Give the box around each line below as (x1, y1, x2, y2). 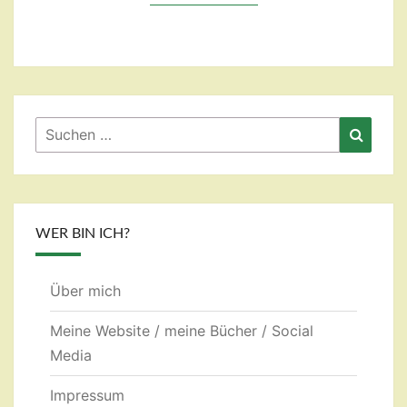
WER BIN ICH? (35, 226, 130, 242)
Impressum (50, 386, 124, 405)
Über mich (50, 282, 121, 301)
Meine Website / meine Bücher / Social (50, 322, 313, 341)
